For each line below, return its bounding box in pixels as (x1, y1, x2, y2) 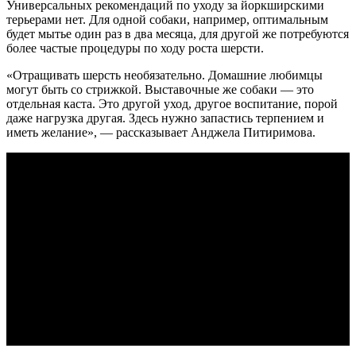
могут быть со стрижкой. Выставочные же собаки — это (6, 82, 314, 96)
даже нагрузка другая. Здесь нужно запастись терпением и (6, 110, 324, 125)
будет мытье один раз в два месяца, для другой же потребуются (6, 26, 349, 41)
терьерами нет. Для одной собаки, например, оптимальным (6, 12, 328, 26)
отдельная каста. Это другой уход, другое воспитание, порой (6, 96, 338, 110)
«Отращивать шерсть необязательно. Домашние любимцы (6, 68, 323, 82)
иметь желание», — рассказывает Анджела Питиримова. (6, 125, 315, 139)
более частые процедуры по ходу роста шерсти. (6, 41, 264, 55)
